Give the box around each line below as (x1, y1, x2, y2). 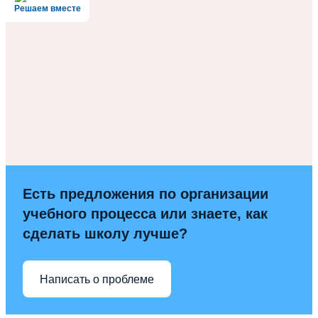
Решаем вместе (14, 4, 81, 14)
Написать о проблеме (40, 273, 154, 285)
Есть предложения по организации (23, 186, 268, 202)
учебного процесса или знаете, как (23, 206, 268, 222)
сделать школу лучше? (23, 226, 187, 242)
